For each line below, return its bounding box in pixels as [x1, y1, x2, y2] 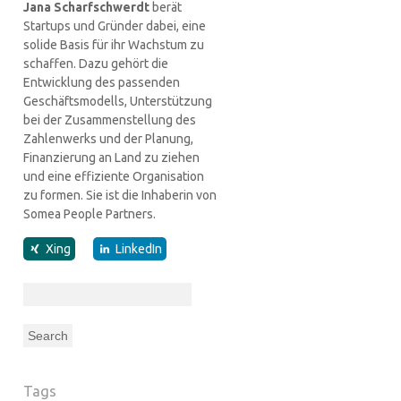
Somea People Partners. [22, 207, 156, 221]
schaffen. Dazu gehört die [22, 56, 168, 71]
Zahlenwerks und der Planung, [22, 132, 193, 146]
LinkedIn [115, 242, 162, 256]
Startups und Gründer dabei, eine [22, 19, 206, 33]
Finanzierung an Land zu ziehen [22, 150, 200, 165]
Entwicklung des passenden [22, 75, 180, 90]
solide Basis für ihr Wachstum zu [22, 38, 204, 52]
